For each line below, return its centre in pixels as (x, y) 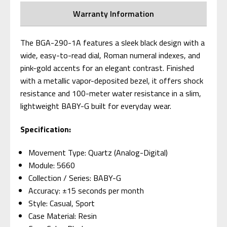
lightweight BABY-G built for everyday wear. (96, 106)
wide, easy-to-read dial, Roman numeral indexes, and (110, 55)
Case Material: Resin (63, 216)
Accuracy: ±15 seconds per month (86, 190)
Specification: (46, 129)
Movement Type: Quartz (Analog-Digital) (98, 152)
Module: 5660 (52, 165)
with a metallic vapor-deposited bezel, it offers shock (112, 80)
